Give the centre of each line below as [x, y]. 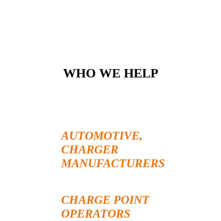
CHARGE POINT [105, 200]
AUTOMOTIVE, [102, 136]
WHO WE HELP [110, 73]
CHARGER [90, 150]
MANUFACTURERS [113, 164]
